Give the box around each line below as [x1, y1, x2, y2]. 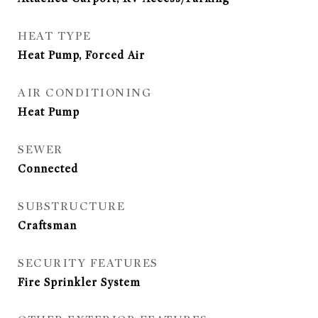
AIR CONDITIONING [18, 86, 151, 100]
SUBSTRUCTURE [18, 199, 125, 214]
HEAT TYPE [18, 29, 92, 43]
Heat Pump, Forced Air [18, 49, 145, 62]
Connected [18, 163, 78, 175]
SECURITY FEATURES [18, 256, 158, 270]
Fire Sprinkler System [18, 276, 141, 289]
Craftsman [18, 219, 77, 232]
